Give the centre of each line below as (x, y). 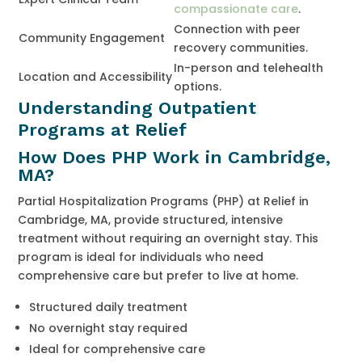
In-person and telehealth (249, 67)
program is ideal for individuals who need (141, 257)
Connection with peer (238, 29)
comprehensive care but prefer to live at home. (158, 275)
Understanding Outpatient (137, 107)
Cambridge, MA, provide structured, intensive (151, 219)
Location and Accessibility (96, 76)
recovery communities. (241, 47)
